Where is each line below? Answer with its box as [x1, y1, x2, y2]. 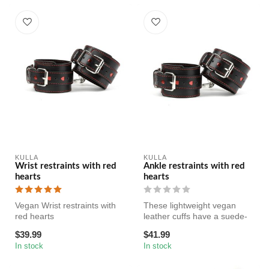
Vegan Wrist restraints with [15, 200, 116, 210]
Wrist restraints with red [15, 161, 116, 171]
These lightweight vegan [144, 200, 236, 210]
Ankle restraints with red [144, 161, 245, 171]
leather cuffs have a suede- [144, 211, 247, 221]
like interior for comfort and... [144, 222, 253, 232]
